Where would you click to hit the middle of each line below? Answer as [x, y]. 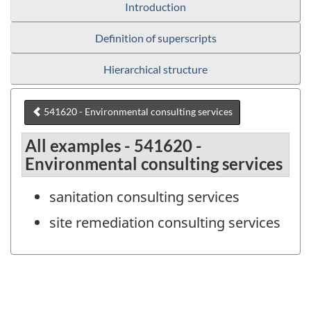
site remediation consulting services [165, 223]
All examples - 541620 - [114, 146]
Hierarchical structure [155, 69]
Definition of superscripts [155, 38]
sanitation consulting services [144, 197]
